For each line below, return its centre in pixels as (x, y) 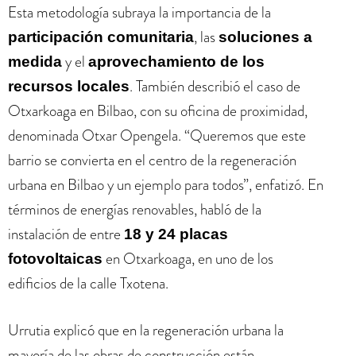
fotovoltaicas (55, 258)
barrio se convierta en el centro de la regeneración (152, 160)
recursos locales (69, 86)
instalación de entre (66, 234)
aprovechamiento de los (176, 61)
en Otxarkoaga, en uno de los (188, 258)
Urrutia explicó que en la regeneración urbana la (146, 330)
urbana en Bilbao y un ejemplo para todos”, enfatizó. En (166, 184)
